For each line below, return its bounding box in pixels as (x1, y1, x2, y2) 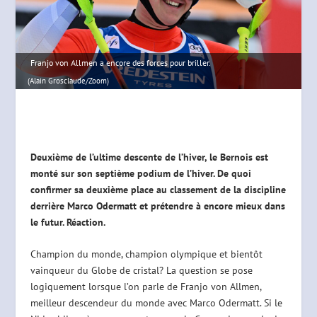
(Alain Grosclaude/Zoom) (28, 75, 110, 86)
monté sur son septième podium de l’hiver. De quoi (30, 166, 251, 180)
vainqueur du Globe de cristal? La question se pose (30, 264, 253, 277)
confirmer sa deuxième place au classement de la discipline (30, 183, 286, 196)
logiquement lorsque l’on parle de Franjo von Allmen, (30, 280, 261, 294)
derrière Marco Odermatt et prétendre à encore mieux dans (30, 199, 285, 212)
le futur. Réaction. (30, 215, 105, 229)
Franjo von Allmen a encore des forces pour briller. (30, 57, 211, 68)
